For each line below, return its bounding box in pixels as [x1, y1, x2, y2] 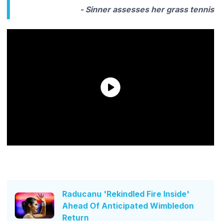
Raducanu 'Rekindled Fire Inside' [62, 188, 189, 199]
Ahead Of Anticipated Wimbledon [62, 200, 194, 211]
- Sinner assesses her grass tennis [80, 4, 214, 14]
